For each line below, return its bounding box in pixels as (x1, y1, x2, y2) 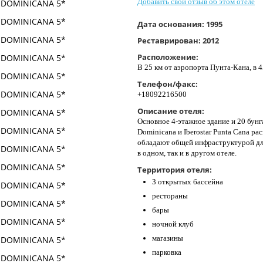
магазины (152, 234, 183, 243)
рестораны (152, 191, 188, 201)
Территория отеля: (137, 164, 212, 176)
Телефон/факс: (137, 79, 198, 90)
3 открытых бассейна (152, 177, 223, 187)
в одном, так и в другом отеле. (137, 149, 237, 158)
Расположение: (137, 52, 198, 63)
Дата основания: (137, 19, 206, 30)
